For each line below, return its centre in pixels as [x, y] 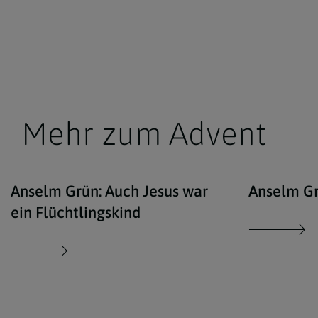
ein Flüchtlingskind [76, 212]
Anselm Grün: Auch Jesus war [109, 191]
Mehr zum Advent [144, 134]
